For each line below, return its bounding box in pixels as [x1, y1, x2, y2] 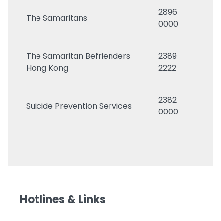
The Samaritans [26, 12, 89, 24]
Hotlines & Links [20, 192, 106, 207]
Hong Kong [26, 62, 68, 74]
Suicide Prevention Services [26, 100, 132, 111]
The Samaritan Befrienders [26, 50, 130, 62]
